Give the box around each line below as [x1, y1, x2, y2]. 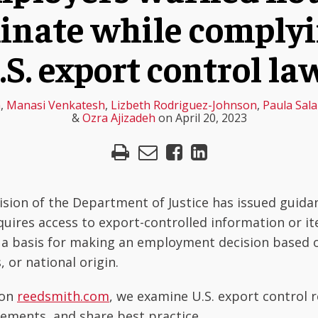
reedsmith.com [17, 287, 109, 305]
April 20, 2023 [175, 110, 247, 126]
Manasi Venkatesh [6, 97, 105, 113]
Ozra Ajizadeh [82, 110, 155, 126]
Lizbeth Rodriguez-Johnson [111, 97, 257, 113]
